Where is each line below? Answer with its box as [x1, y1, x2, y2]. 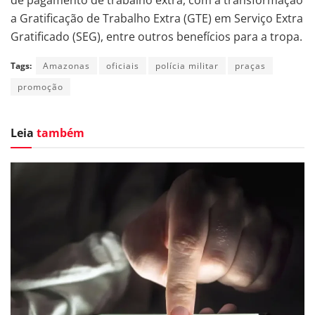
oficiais [106, 59, 139, 72]
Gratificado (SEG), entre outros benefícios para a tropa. [11, 28, 302, 44]
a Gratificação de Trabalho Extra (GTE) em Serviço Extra [11, 10, 303, 26]
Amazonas [43, 59, 90, 72]
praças [235, 59, 266, 72]
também [37, 124, 84, 141]
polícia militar [155, 59, 219, 72]
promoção [18, 80, 63, 93]
